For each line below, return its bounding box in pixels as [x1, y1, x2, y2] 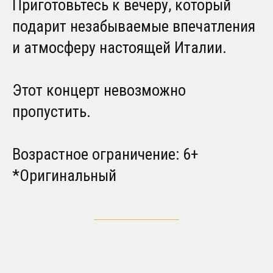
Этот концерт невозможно [12, 81, 186, 100]
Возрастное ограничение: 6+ [12, 145, 199, 164]
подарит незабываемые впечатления [12, 17, 255, 36]
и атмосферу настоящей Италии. [12, 38, 227, 57]
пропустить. [12, 102, 91, 121]
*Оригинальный [12, 166, 116, 185]
